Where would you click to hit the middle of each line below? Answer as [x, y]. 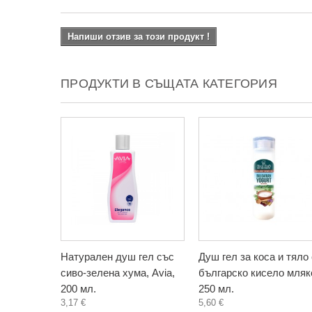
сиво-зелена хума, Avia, [118, 273]
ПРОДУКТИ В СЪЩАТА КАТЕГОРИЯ [169, 84]
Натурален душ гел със [117, 257]
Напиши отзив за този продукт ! [139, 37]
